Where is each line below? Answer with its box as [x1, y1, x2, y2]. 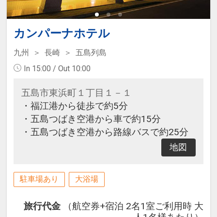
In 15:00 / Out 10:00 [23, 64, 91, 74]
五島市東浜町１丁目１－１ [21, 87, 132, 99]
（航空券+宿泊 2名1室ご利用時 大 [63, 200, 204, 212]
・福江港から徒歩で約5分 [21, 100, 128, 112]
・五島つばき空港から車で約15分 [21, 113, 161, 125]
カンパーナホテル [13, 27, 110, 41]
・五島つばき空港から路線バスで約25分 [21, 126, 188, 138]
